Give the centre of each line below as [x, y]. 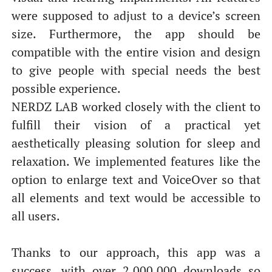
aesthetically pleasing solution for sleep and [136, 143]
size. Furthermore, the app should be [136, 33]
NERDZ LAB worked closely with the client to [136, 106]
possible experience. [66, 88]
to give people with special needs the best [136, 70]
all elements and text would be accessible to [136, 197]
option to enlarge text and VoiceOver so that [136, 179]
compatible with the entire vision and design [136, 52]
